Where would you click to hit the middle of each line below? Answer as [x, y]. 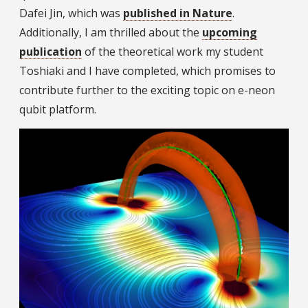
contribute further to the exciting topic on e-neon [147, 90]
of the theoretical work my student [173, 51]
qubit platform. [58, 109]
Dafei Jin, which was [71, 13]
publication [51, 51]
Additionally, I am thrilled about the [111, 32]
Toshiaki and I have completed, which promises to [147, 70]
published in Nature [178, 13]
